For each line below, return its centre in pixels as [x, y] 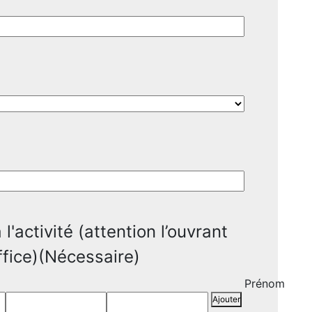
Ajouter [226, 299]
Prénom [264, 284]
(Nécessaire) [89, 257]
